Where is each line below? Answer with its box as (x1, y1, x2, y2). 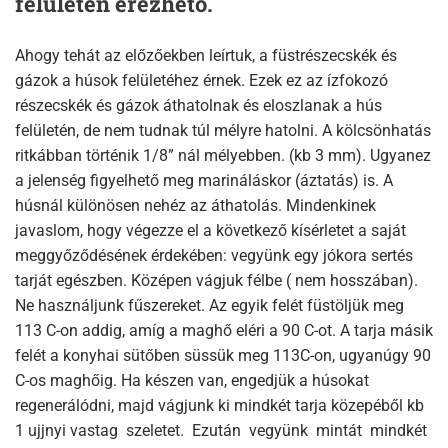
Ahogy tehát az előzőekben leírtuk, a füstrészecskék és (15, 46, 397, 66)
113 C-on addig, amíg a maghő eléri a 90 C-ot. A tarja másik (15, 321, 433, 341)
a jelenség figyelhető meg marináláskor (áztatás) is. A (15, 171, 393, 191)
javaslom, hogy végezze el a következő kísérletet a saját (15, 221, 406, 241)
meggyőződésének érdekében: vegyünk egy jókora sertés (15, 246, 413, 266)
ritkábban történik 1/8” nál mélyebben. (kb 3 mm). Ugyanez (15, 146, 431, 166)
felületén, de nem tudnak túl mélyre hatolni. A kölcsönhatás (15, 121, 431, 141)
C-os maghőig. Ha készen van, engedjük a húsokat (15, 371, 369, 391)
